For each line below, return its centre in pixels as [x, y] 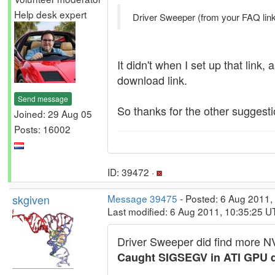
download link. [152, 80]
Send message [43, 98]
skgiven [31, 199]
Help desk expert [50, 14]
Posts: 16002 [42, 129]
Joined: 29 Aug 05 [53, 113]
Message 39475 [142, 198]
